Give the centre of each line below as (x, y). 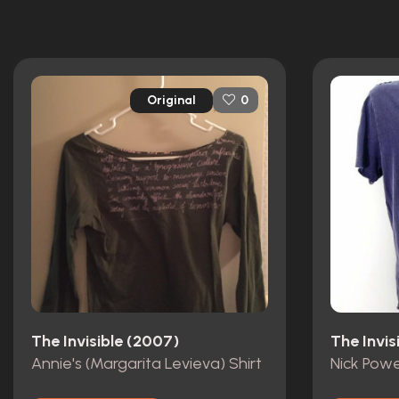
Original (171, 100)
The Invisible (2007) (105, 341)
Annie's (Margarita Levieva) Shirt (147, 363)
